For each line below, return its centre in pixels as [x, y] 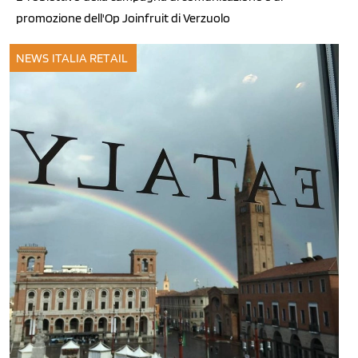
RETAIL [109, 58]
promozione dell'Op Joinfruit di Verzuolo [123, 18]
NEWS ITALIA [52, 58]
